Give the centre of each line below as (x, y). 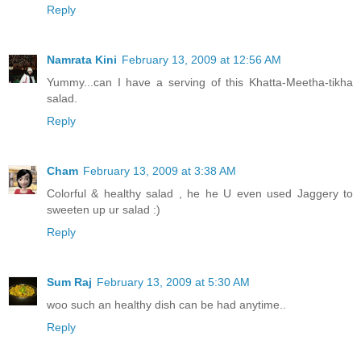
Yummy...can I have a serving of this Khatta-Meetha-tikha (200, 82)
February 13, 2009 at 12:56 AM (201, 59)
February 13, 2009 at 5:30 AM (173, 282)
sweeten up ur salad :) (104, 209)
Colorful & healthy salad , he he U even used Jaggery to (200, 193)
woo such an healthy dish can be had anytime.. (166, 304)
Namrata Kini (82, 59)
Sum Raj (69, 282)
